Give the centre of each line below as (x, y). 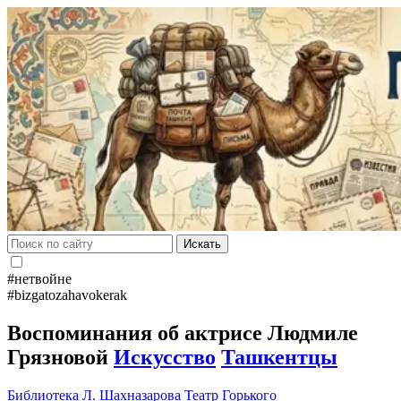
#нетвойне (39, 279)
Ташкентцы (279, 357)
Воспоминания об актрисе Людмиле (183, 333)
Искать (202, 244)
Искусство (165, 357)
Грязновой (60, 357)
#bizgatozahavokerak (67, 295)
